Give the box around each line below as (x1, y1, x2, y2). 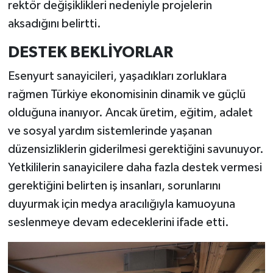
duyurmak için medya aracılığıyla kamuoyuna (7, 198, 235, 211)
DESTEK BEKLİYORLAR (7, 44, 173, 60)
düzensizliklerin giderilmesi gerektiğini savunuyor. (7, 143, 264, 156)
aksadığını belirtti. (7, 17, 101, 30)
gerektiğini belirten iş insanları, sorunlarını (7, 180, 221, 193)
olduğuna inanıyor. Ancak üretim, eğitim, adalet (7, 107, 253, 119)
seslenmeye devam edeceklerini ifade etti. (7, 216, 229, 229)
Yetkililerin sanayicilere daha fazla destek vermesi (7, 161, 262, 174)
